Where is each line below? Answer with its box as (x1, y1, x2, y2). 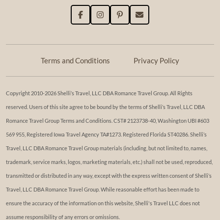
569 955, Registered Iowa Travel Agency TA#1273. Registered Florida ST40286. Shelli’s (6, 131, 207, 137)
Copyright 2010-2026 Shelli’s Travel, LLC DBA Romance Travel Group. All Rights (6, 90, 192, 96)
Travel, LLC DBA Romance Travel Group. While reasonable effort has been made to (6, 186, 199, 192)
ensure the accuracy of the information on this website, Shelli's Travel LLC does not (6, 200, 200, 206)
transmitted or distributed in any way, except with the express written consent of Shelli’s (6, 172, 212, 179)
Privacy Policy (134, 56, 179, 65)
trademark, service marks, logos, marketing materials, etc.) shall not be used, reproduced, (6, 159, 213, 165)
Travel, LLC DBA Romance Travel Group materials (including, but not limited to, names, (6, 145, 207, 151)
